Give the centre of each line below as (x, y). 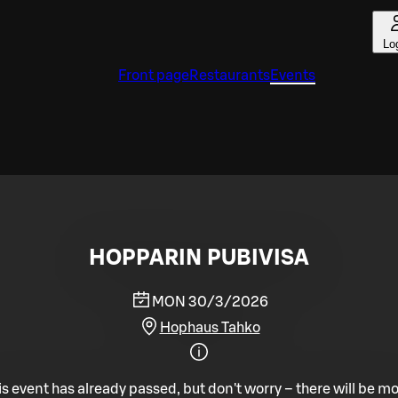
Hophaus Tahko (210, 327)
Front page (154, 76)
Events (293, 76)
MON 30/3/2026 (210, 302)
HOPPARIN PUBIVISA (199, 258)
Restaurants (230, 76)
